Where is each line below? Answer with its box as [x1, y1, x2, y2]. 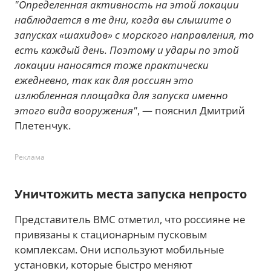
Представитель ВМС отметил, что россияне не [15, 212, 246, 226]
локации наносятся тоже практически [15, 58, 209, 72]
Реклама [15, 152, 45, 162]
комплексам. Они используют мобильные [15, 243, 224, 256]
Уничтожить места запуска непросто [15, 186, 247, 202]
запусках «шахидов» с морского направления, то [15, 28, 254, 42]
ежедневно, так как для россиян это [15, 73, 194, 87]
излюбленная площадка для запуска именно [15, 88, 228, 102]
